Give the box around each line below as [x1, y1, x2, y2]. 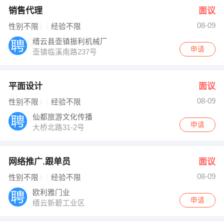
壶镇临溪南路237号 [32, 47, 99, 56]
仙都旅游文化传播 [32, 112, 95, 121]
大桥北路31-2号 [32, 123, 87, 131]
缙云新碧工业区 [32, 198, 87, 207]
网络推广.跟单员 [8, 156, 70, 166]
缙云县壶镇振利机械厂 [32, 37, 110, 45]
